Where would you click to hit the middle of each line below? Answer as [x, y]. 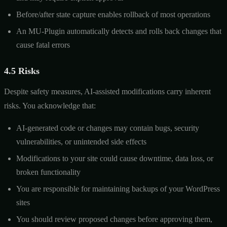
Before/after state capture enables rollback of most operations [113, 14]
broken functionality [48, 172]
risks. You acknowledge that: [50, 105]
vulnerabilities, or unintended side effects [81, 141]
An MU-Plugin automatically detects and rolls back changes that [119, 31]
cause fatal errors [43, 45]
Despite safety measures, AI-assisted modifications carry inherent [107, 91]
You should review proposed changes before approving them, [114, 219]
